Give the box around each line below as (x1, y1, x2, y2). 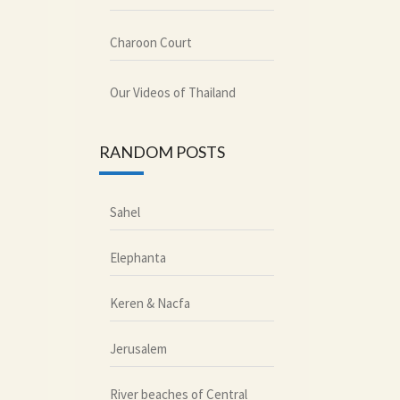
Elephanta (109, 248, 166, 266)
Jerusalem (109, 339, 167, 357)
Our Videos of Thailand (109, 83, 236, 101)
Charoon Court (109, 33, 192, 51)
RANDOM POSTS (98, 142, 225, 162)
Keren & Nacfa (109, 294, 190, 312)
